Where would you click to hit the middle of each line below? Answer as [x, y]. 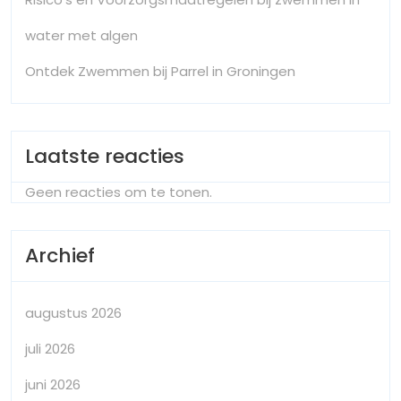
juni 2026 [53, 384]
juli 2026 [50, 348]
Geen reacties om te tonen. [119, 192]
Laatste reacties [105, 156]
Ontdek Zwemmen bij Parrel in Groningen [160, 71]
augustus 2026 [73, 312]
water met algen [81, 35]
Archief [60, 255]
